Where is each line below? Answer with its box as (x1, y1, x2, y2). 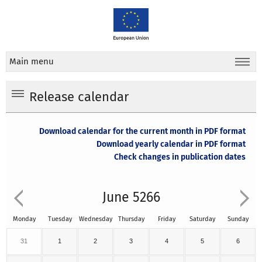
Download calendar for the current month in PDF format (39, 126, 246, 137)
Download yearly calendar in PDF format (96, 139, 246, 150)
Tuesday (47, 215, 72, 223)
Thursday (118, 215, 144, 223)
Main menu (9, 56, 54, 67)
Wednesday (78, 215, 112, 223)
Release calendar (29, 89, 129, 105)
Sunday (227, 215, 249, 223)
